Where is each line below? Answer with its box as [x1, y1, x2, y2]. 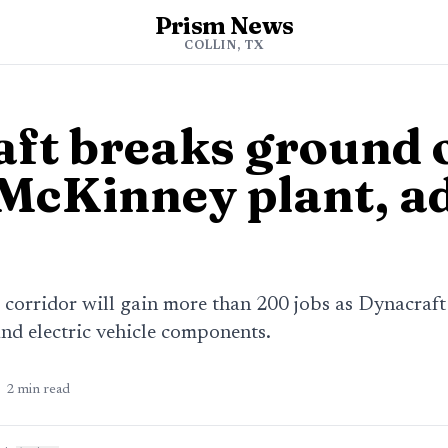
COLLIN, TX [183, 40, 265, 52]
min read [17, 383, 70, 397]
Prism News [154, 11, 294, 40]
